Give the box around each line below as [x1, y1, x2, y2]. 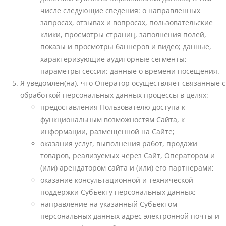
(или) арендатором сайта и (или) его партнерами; [40, 163, 214, 173]
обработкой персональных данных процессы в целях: [20, 90, 208, 100]
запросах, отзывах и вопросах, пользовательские [40, 18, 213, 28]
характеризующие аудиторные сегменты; [40, 54, 187, 64]
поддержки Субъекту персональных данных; [40, 187, 196, 197]
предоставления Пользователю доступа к [40, 102, 185, 112]
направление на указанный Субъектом [40, 199, 177, 209]
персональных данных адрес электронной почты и [40, 211, 219, 221]
